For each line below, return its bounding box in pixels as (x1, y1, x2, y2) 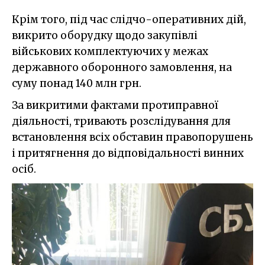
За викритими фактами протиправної (12, 99, 218, 112)
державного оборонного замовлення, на (12, 61, 232, 75)
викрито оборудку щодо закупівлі (12, 29, 198, 43)
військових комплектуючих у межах (12, 45, 208, 59)
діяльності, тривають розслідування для (12, 115, 231, 128)
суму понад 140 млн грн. (12, 77, 141, 91)
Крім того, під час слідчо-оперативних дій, (12, 13, 246, 27)
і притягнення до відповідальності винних (12, 147, 244, 160)
